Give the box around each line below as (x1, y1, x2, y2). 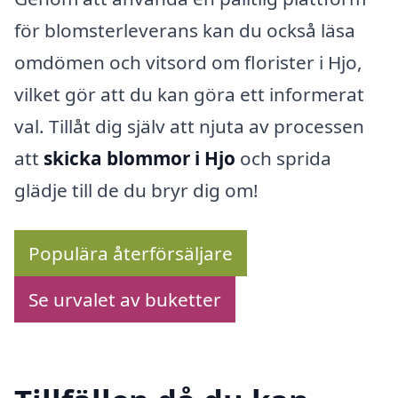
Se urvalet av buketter (28, 287, 221, 313)
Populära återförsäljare (28, 241, 233, 267)
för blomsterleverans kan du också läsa (14, 17, 355, 43)
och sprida (235, 145, 331, 171)
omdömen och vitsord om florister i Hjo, (14, 49, 362, 75)
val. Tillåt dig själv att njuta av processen (14, 113, 364, 139)
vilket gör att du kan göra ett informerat (14, 81, 364, 107)
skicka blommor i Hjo (44, 145, 235, 171)
